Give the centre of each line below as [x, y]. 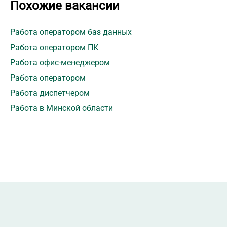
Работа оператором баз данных [71, 32]
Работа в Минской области [62, 108]
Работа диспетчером [50, 93]
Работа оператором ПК [54, 48]
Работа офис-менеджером [60, 63]
